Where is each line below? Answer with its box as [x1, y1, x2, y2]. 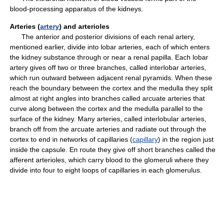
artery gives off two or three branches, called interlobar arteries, [10, 64, 206, 71]
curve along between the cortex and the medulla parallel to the [10, 105, 203, 112]
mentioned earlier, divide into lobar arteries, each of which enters [10, 43, 210, 51]
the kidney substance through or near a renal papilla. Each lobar [10, 53, 208, 61]
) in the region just [158, 135, 214, 143]
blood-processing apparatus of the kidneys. [10, 5, 143, 13]
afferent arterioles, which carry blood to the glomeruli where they [10, 156, 209, 164]
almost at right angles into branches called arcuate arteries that [10, 94, 205, 102]
